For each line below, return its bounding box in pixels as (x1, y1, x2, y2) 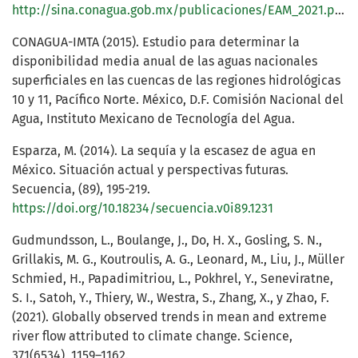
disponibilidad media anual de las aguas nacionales (12, 54, 317, 70)
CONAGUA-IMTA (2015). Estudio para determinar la (12, 34, 300, 50)
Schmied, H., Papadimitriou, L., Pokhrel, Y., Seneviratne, (12, 271, 333, 287)
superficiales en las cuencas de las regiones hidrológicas (12, 73, 340, 89)
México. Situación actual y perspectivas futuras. (12, 162, 288, 178)
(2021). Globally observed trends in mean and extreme (12, 309, 327, 325)
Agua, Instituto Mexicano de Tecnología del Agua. (12, 111, 295, 127)
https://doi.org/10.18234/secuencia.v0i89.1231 (12, 201, 273, 217)
